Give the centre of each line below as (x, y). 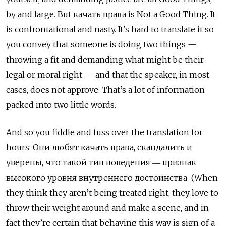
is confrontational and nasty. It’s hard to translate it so (110, 29)
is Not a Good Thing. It (172, 14)
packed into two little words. (61, 105)
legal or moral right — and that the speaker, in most (108, 74)
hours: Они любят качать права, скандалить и (99, 147)
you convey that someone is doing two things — (101, 44)
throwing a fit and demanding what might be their (105, 59)
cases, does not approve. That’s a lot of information (105, 90)
